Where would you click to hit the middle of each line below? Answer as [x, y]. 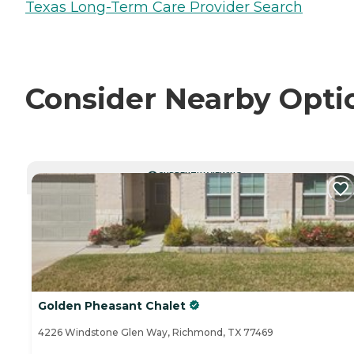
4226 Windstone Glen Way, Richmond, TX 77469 [156, 332]
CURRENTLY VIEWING [200, 175]
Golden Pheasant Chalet [112, 305]
